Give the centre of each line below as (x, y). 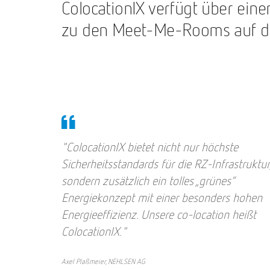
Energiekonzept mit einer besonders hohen (162, 198)
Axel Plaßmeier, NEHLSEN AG (103, 262)
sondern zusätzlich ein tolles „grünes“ (147, 181)
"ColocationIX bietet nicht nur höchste (150, 148)
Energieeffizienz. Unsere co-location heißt (159, 215)
